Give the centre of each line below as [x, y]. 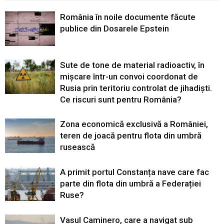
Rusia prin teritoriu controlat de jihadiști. [136, 88]
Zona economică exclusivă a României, [134, 124]
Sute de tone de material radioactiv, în [132, 65]
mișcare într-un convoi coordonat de [129, 76]
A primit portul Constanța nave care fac [134, 172]
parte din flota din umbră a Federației [130, 183]
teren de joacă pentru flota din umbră [131, 135]
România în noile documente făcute [128, 17]
